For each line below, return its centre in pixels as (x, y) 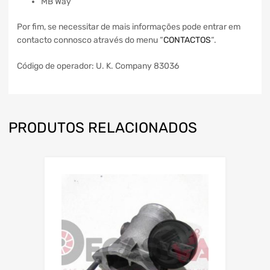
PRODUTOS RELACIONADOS (103, 128)
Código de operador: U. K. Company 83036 (98, 66)
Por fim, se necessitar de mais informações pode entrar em (129, 27)
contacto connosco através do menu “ (90, 40)
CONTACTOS (187, 40)
